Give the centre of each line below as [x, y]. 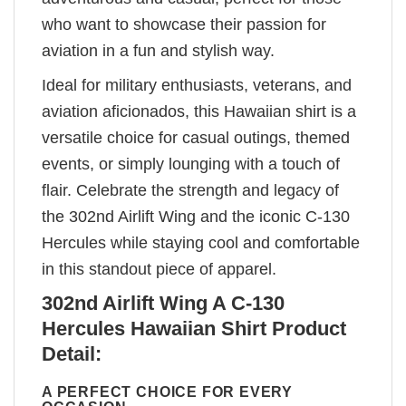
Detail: [72, 353]
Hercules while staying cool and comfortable [201, 242]
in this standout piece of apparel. [159, 269]
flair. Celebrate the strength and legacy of [190, 190]
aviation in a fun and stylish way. [158, 50]
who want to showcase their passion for [184, 24]
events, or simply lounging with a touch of [191, 164]
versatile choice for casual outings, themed [196, 137]
